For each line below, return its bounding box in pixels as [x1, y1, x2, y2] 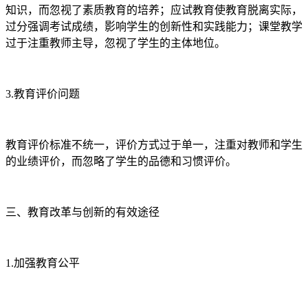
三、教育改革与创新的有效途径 [5, 206, 159, 218]
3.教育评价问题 [5, 87, 80, 100]
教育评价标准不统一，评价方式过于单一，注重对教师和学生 [5, 138, 302, 151]
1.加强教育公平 [5, 256, 80, 269]
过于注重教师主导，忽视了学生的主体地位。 [5, 36, 225, 49]
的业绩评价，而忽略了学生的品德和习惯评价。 [5, 155, 236, 167]
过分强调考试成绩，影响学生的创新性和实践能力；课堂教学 [5, 20, 302, 32]
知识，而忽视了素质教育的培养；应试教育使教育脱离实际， [5, 3, 302, 16]
